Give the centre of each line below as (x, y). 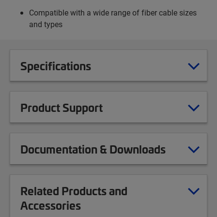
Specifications (56, 66)
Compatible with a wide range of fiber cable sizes (113, 13)
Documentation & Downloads (93, 149)
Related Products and (74, 191)
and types (46, 24)
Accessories (51, 205)
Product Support (62, 107)
